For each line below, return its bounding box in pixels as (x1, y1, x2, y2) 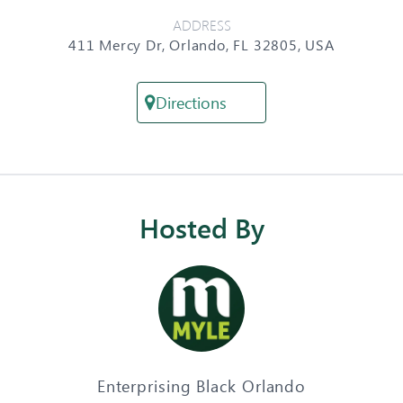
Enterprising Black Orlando (96, 374, 307, 397)
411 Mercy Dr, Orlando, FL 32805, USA (68, 34, 335, 54)
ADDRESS (172, 14, 231, 34)
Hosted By (139, 209, 264, 246)
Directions (156, 91, 227, 113)
